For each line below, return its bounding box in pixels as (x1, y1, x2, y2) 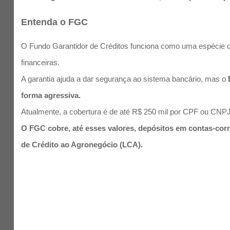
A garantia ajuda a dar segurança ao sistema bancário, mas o (21, 74, 228, 83)
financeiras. (21, 57, 60, 67)
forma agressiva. (21, 90, 81, 100)
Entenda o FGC (21, 16, 88, 27)
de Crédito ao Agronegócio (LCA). (21, 140, 143, 149)
